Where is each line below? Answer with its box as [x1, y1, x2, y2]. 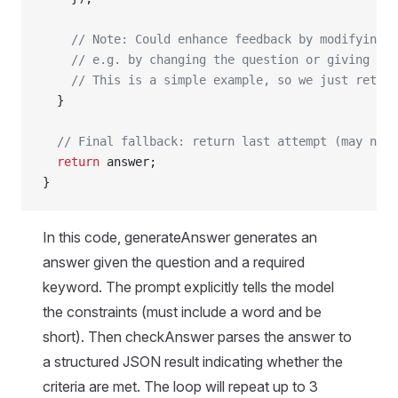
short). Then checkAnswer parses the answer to [43, 328, 352, 346]
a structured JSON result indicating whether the [43, 353, 343, 370]
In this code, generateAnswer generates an [43, 228, 317, 246]
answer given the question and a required [43, 253, 305, 271]
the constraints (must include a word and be [43, 303, 322, 321]
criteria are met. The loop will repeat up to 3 [43, 378, 318, 395]
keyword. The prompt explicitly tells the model [43, 278, 334, 296]
